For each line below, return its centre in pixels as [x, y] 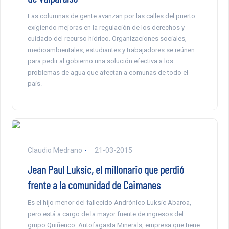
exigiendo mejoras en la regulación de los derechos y [106, 28]
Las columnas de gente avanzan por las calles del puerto [111, 16]
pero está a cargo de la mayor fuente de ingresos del [105, 214]
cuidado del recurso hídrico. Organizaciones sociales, [107, 39]
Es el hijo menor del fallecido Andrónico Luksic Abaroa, [109, 203]
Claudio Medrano [55, 151]
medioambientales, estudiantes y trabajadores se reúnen [111, 50]
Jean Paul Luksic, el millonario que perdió [106, 169]
